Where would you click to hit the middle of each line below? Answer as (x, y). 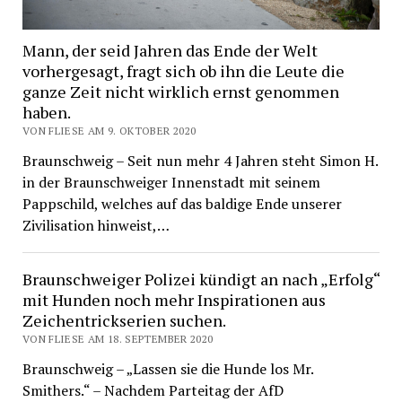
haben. (46, 113)
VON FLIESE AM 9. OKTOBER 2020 (109, 131)
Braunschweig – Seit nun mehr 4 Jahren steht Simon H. (200, 161)
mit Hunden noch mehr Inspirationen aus (174, 300)
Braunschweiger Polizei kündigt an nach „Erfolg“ (201, 280)
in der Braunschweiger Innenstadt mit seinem (171, 183)
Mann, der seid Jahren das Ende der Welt (170, 51)
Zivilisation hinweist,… (96, 226)
